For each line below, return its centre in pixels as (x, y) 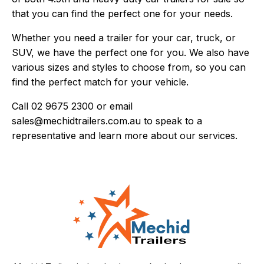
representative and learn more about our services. (125, 136)
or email (113, 106)
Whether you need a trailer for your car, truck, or (124, 38)
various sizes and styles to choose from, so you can (129, 67)
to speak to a (172, 121)
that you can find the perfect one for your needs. (123, 14)
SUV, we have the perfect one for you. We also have (131, 53)
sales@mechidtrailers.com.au (77, 121)
